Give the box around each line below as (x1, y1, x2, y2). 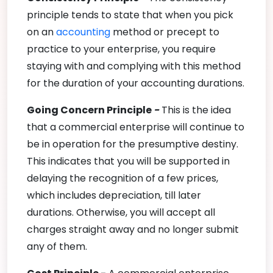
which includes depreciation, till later (27, 188, 201, 202)
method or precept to (113, 24, 219, 39)
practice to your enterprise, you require (27, 41, 216, 56)
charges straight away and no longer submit (27, 222, 239, 236)
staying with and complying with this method (27, 58, 241, 73)
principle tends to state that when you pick (27, 7, 233, 22)
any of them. (27, 239, 87, 253)
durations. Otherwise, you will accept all (27, 205, 215, 219)
